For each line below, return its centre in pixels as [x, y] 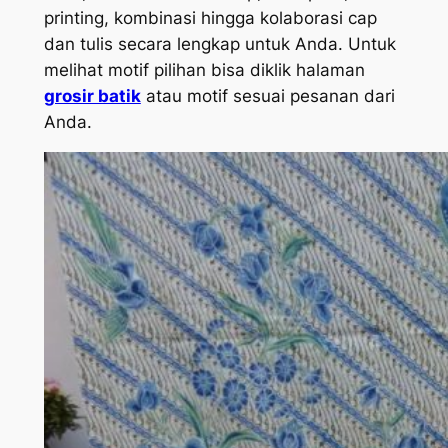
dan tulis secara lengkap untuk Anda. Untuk [219, 44]
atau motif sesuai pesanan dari [267, 96]
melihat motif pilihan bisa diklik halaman [204, 70]
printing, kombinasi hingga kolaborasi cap [210, 18]
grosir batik [92, 96]
